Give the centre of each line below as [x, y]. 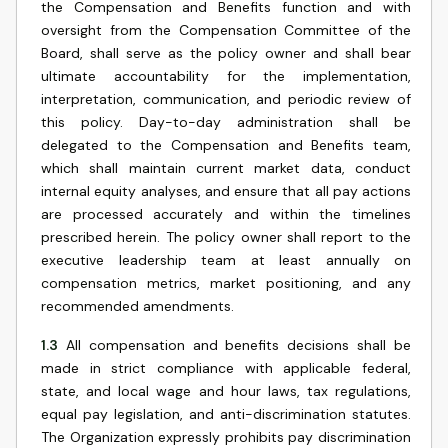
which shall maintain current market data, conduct [226, 168]
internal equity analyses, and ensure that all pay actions [226, 191]
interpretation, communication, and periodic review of [226, 99]
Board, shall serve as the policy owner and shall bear [226, 53]
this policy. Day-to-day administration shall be [226, 122]
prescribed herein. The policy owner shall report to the [226, 237]
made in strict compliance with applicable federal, [226, 368]
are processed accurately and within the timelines [226, 214]
